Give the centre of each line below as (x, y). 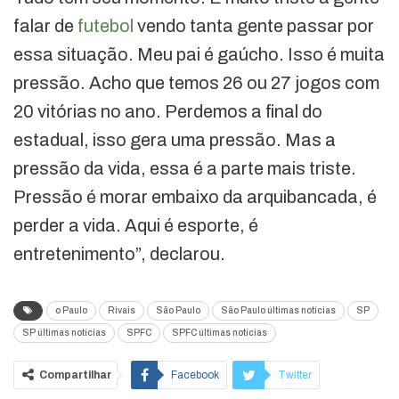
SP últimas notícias (64, 333)
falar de (45, 26)
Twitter (295, 375)
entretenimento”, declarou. (119, 254)
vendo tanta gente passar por (254, 26)
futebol (106, 26)
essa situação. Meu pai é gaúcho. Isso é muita (199, 55)
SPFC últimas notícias (220, 333)
